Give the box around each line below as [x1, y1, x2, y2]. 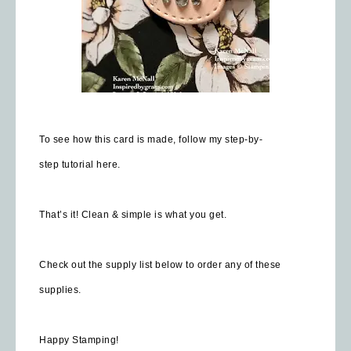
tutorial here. [61, 158, 121, 170]
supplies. [39, 284, 81, 295]
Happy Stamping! [39, 334, 119, 346]
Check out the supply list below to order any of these [39, 259, 281, 270]
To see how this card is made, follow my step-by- [39, 133, 262, 145]
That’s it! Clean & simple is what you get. [39, 208, 226, 220]
